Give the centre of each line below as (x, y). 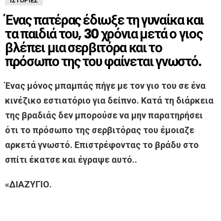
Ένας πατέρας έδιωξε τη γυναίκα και (105, 20)
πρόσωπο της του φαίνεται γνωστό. (103, 62)
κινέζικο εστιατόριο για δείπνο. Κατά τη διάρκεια (109, 101)
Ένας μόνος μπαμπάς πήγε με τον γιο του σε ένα (105, 86)
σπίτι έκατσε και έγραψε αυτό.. (71, 160)
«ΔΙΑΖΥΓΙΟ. (28, 184)
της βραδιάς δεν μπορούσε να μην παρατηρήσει (104, 115)
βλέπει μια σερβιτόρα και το (84, 48)
